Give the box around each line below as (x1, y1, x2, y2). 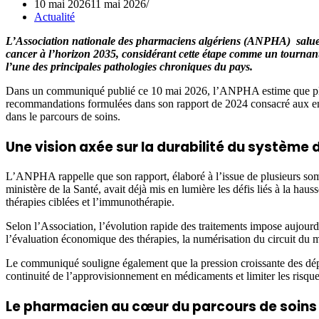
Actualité (34, 10, 75, 23)
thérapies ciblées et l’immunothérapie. (6, 196, 174, 209)
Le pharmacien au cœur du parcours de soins (6, 296, 317, 316)
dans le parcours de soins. (6, 110, 120, 122)
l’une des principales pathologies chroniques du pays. (6, 60, 253, 73)
